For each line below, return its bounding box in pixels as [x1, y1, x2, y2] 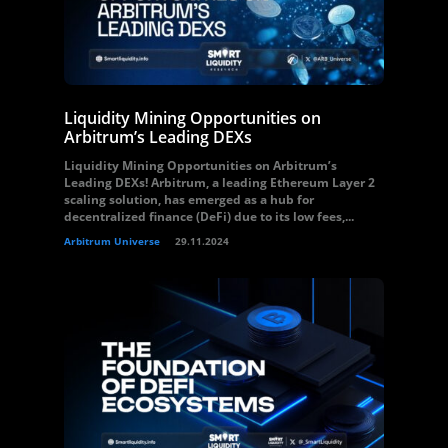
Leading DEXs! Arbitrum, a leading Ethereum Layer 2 [64, 174, 375, 191]
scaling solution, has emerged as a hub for [64, 191, 314, 208]
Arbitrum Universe [64, 234, 160, 248]
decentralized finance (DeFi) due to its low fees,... [64, 208, 354, 225]
